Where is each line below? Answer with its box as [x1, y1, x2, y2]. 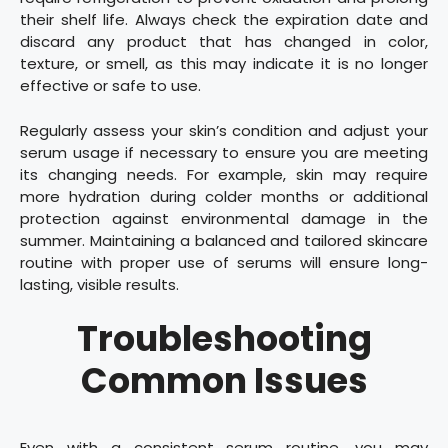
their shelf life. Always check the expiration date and [20, 9, 428, 31]
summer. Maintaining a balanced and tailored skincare [20, 229, 428, 251]
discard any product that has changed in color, [20, 31, 428, 53]
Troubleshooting [76, 314, 372, 364]
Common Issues [80, 356, 368, 406]
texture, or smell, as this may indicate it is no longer [20, 53, 428, 75]
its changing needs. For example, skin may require [20, 163, 428, 185]
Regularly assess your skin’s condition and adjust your [20, 119, 428, 141]
